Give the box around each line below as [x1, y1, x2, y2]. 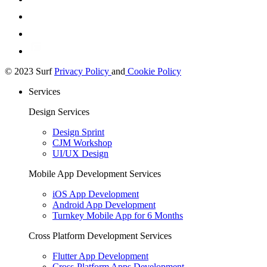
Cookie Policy [125, 66, 181, 76]
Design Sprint [52, 126, 104, 137]
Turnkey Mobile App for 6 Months [52, 210, 183, 221]
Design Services [29, 106, 89, 117]
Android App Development [52, 199, 156, 210]
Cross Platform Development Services [29, 230, 172, 241]
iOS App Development [52, 188, 139, 199]
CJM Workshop [52, 137, 112, 148]
